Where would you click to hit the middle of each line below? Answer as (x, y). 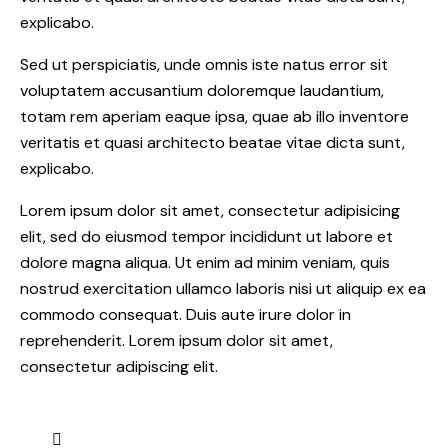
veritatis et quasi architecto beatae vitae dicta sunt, (212, 143)
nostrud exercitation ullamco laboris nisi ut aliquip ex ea (223, 289)
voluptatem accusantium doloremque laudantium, (202, 91)
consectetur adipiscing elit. (119, 367)
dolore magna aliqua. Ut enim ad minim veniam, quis (205, 263)
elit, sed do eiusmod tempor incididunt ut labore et (206, 237)
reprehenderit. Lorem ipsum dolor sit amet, (176, 341)
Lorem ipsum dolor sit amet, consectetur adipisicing (210, 211)
